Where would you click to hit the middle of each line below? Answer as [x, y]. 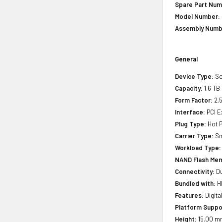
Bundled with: [195, 183]
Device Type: [194, 76]
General [187, 59]
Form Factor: [194, 100]
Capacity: [189, 88]
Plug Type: [191, 124]
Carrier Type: [194, 136]
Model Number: [198, 16]
